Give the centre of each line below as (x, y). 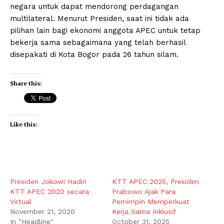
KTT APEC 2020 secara (49, 191)
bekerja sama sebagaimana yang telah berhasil (98, 42)
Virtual (21, 201)
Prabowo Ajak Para (144, 191)
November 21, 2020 (42, 211)
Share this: (26, 83)
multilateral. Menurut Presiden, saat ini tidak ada (99, 18)
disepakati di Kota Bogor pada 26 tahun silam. (94, 54)
